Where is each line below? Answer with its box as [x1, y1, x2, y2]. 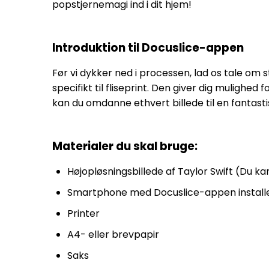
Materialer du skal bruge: [52, 138, 198, 154]
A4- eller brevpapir [67, 228, 159, 241]
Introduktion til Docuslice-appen [52, 40, 244, 56]
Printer [67, 207, 100, 220]
